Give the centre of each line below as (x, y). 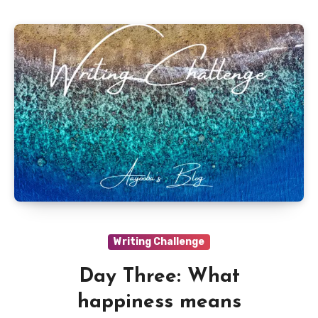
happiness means (159, 302)
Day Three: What (159, 276)
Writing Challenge (159, 241)
